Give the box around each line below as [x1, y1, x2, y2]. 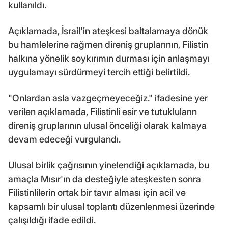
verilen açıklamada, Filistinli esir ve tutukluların [8, 106, 197, 117]
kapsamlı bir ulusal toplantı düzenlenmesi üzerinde [8, 201, 215, 212]
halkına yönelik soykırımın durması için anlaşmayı [8, 52, 210, 64]
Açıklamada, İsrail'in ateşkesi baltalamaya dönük [8, 25, 208, 36]
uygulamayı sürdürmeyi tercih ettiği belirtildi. [8, 66, 190, 77]
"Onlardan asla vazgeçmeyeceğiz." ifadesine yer [8, 92, 208, 103]
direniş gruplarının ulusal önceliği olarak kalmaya [8, 120, 207, 131]
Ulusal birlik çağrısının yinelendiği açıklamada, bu [8, 159, 209, 170]
